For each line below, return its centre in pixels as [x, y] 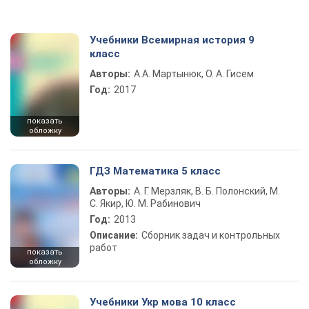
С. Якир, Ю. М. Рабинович [145, 203]
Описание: [114, 235]
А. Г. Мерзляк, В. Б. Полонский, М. [207, 191]
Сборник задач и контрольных [211, 235]
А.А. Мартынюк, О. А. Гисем [194, 74]
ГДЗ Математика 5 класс [155, 171]
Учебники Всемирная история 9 [172, 40]
